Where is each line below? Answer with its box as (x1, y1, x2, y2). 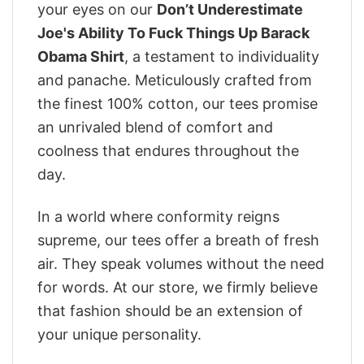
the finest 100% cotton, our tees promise (37, 94, 318, 112)
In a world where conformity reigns (37, 208, 279, 226)
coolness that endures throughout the (37, 141, 299, 159)
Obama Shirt (37, 47, 124, 65)
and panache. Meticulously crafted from (37, 71, 312, 89)
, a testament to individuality (124, 47, 319, 65)
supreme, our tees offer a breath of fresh (37, 232, 319, 249)
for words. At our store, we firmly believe (37, 279, 318, 297)
